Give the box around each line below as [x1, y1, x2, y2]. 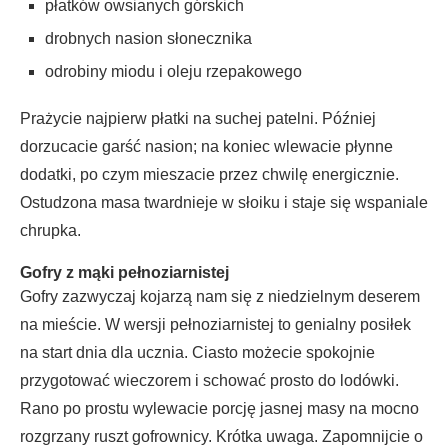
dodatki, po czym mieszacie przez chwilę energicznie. [20, 166, 399, 184]
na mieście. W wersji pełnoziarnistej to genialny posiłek [20, 316, 411, 334]
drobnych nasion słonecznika [45, 30, 252, 48]
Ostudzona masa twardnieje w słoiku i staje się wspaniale [20, 194, 428, 212]
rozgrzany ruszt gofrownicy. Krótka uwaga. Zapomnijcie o [20, 428, 423, 446]
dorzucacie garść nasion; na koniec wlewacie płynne [20, 138, 393, 156]
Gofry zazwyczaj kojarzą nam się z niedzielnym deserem [20, 288, 420, 306]
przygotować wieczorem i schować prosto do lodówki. [20, 372, 399, 390]
